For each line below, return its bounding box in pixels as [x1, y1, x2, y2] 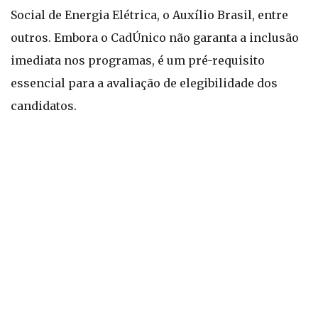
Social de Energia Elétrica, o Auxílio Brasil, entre [11, 8, 288, 22]
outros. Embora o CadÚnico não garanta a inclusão [11, 31, 299, 45]
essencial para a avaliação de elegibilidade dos [11, 76, 278, 90]
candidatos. [11, 99, 77, 113]
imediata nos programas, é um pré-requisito [11, 53, 265, 67]
